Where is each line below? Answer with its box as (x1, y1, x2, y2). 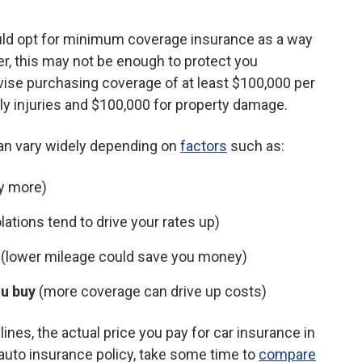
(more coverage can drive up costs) (36, 283, 267, 300)
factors (180, 137, 227, 154)
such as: (227, 137, 284, 154)
